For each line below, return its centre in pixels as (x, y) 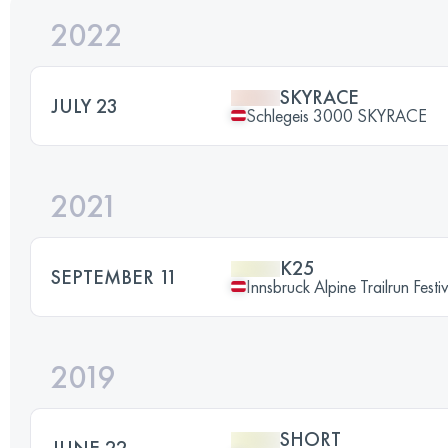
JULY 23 (84, 105)
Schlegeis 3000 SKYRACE (336, 115)
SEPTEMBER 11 (114, 276)
